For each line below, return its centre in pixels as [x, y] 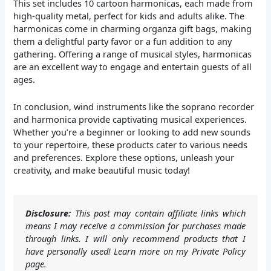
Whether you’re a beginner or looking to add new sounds [132, 132]
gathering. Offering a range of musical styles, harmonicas [133, 54]
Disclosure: [48, 213]
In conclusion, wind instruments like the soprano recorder [134, 106]
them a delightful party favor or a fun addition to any [123, 41]
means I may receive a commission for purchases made [135, 225]
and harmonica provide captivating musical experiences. [130, 119]
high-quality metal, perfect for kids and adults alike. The [129, 16]
